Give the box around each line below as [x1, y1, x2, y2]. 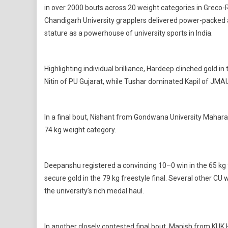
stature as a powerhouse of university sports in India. [44, 29, 213, 37]
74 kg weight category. [44, 126, 116, 134]
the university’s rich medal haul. [44, 187, 144, 195]
